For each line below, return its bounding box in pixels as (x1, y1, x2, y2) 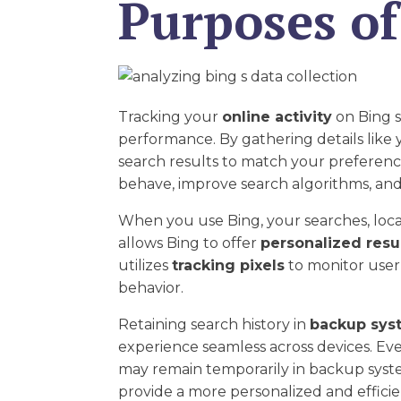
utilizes (118, 257, 172, 275)
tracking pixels (172, 257, 285, 275)
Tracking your (118, 108, 222, 126)
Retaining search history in (118, 316, 310, 334)
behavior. (118, 279, 183, 297)
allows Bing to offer (118, 235, 260, 252)
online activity (222, 108, 332, 126)
